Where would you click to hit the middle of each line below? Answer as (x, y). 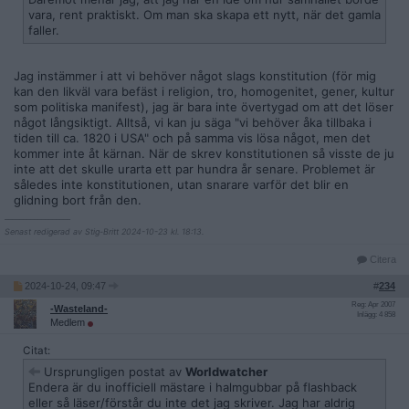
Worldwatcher (226, 372)
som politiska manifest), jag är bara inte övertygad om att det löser (204, 107)
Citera (382, 259)
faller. (44, 30)
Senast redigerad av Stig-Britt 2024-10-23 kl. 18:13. (104, 231)
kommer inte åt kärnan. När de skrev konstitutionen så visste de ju (204, 153)
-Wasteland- (79, 309)
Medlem (69, 322)
